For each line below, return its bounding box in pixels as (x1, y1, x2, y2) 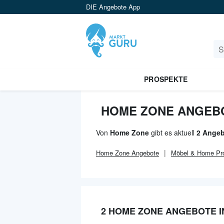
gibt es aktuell (149, 127, 196, 137)
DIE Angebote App (86, 2, 140, 11)
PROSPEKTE (143, 74, 188, 84)
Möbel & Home (171, 148, 214, 157)
